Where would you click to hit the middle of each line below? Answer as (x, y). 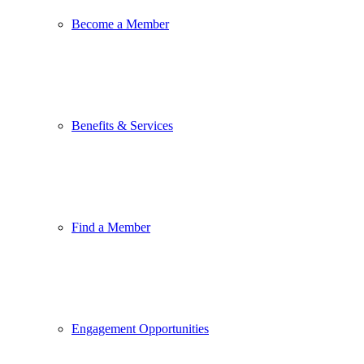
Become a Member (120, 24)
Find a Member (111, 227)
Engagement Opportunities (140, 329)
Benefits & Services (122, 126)
